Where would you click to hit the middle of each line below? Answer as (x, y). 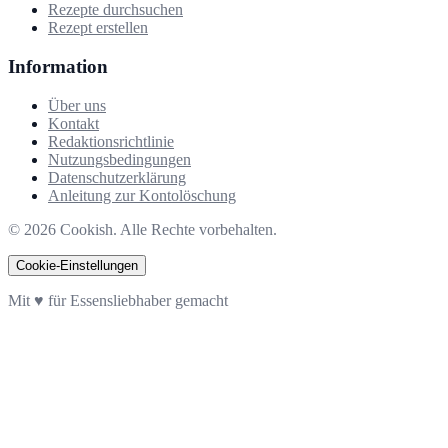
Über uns (77, 105)
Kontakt (73, 123)
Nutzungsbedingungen (119, 159)
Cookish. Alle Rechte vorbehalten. (168, 229)
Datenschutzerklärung (117, 177)
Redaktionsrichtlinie (111, 141)
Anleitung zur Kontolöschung (142, 195)
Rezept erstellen (98, 28)
